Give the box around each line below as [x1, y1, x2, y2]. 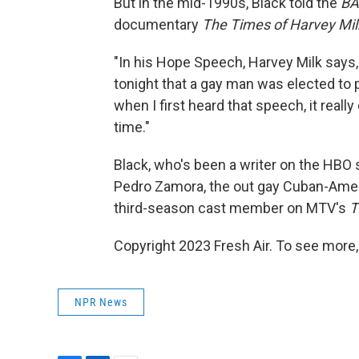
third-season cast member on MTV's [114, 200, 349, 216]
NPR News [75, 296, 127, 309]
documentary [114, 16, 202, 33]
